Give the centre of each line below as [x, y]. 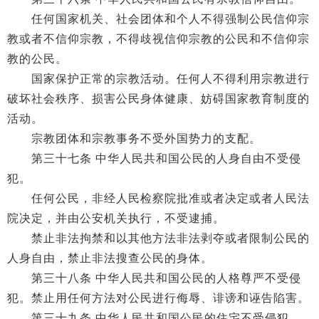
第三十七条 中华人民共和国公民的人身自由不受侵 [154, 158]
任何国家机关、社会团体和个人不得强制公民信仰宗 [158, 19]
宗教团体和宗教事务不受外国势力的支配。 [134, 138]
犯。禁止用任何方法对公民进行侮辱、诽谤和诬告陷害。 [158, 298]
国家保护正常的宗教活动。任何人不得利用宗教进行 [158, 79]
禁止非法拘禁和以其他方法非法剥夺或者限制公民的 [158, 238]
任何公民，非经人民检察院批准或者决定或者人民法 [158, 198]
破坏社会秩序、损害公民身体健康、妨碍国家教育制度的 [158, 99]
